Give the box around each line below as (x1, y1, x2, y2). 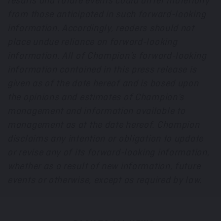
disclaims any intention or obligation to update (7, 134, 203, 144)
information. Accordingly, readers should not (7, 23, 194, 34)
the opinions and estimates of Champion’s (7, 92, 184, 103)
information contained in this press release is (7, 65, 197, 75)
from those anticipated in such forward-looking (7, 9, 206, 20)
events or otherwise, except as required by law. (7, 175, 202, 185)
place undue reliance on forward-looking (7, 37, 178, 47)
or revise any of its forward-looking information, (7, 147, 210, 158)
